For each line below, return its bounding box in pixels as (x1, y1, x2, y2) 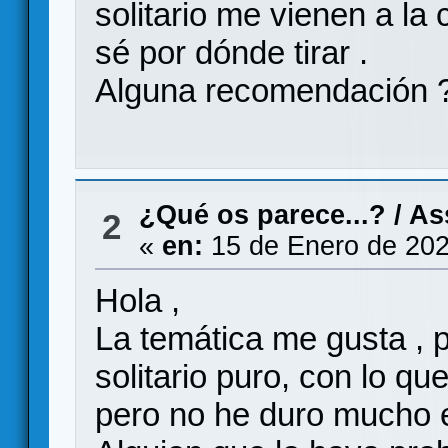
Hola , (95, 282, 181, 319)
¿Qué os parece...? (138, 200, 386, 230)
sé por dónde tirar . (95, 34, 369, 71)
